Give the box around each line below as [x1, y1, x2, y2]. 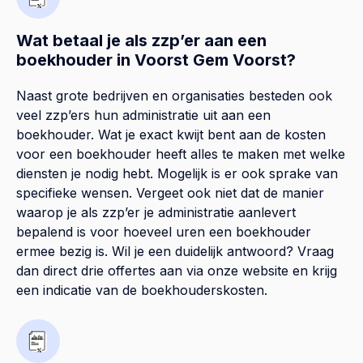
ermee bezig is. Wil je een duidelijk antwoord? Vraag [16, 242, 334, 259]
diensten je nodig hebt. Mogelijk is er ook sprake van [16, 164, 338, 181]
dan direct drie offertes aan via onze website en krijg [16, 262, 337, 279]
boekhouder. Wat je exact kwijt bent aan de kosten [16, 126, 326, 143]
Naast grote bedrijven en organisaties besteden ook [16, 87, 332, 104]
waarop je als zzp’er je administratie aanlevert [16, 203, 296, 220]
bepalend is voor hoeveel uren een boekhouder [16, 223, 311, 240]
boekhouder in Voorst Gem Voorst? [16, 49, 296, 70]
